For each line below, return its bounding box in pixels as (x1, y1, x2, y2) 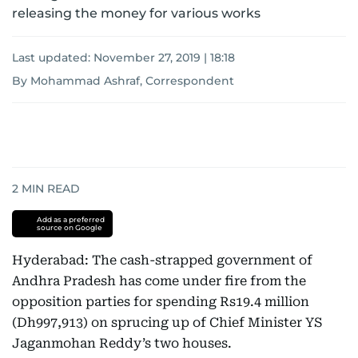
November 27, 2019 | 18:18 (93, 50, 235, 65)
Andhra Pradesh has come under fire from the (12, 273, 306, 288)
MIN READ (18, 181, 80, 196)
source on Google (36, 223, 102, 232)
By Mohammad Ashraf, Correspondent (12, 74, 234, 88)
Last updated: (12, 50, 93, 65)
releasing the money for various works (12, 6, 261, 21)
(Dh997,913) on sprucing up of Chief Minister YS (12, 315, 322, 330)
